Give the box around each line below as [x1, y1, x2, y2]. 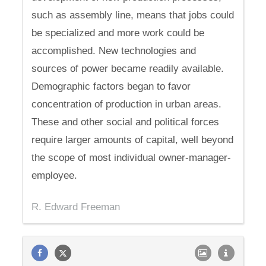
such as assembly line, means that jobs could [31, 9, 235, 21]
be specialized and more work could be [31, 27, 205, 39]
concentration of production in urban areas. [31, 99, 222, 110]
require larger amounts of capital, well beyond [31, 134, 234, 145]
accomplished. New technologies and [31, 45, 197, 56]
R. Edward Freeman [31, 201, 121, 213]
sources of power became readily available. [31, 63, 224, 74]
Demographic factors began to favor [31, 81, 191, 92]
